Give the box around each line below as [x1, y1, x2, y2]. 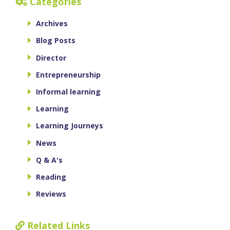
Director [36, 52, 66, 63]
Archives [36, 18, 68, 29]
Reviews [36, 189, 66, 199]
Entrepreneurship [36, 69, 101, 80]
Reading [36, 171, 66, 182]
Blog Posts [36, 35, 75, 46]
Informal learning [36, 86, 101, 97]
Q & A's [36, 155, 63, 165]
